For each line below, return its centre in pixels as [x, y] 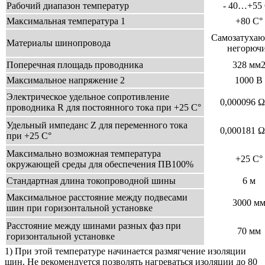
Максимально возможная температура [84, 154]
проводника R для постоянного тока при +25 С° [104, 108]
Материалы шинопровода [59, 43]
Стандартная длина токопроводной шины [91, 181]
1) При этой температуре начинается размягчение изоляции [125, 251]
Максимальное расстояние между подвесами [97, 198]
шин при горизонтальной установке [80, 208]
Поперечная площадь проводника [75, 65]
